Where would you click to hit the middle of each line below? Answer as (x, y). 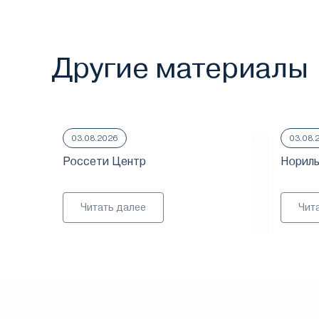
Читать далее (113, 207)
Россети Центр (104, 161)
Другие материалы (180, 68)
